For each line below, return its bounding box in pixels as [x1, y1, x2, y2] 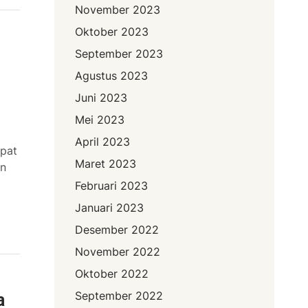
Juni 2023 [75, 91, 128, 105]
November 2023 [75, 3, 161, 17]
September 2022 [75, 289, 164, 303]
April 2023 [75, 135, 131, 149]
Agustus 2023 [75, 69, 148, 83]
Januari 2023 [75, 201, 144, 215]
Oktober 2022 [75, 267, 149, 281]
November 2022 [75, 245, 161, 259]
